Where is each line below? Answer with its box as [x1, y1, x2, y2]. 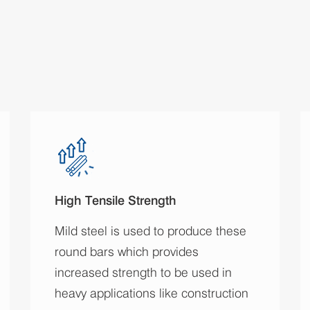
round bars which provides [55, 244, 199, 259]
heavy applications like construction [55, 285, 248, 300]
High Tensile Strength [55, 192, 176, 208]
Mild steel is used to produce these [55, 223, 246, 238]
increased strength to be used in [55, 264, 232, 280]
